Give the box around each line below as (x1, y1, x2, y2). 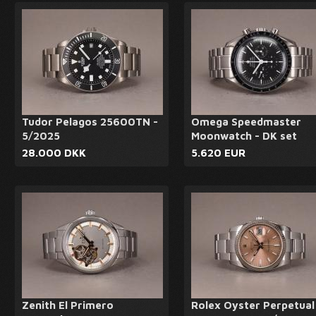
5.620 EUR (191, 147, 245, 159)
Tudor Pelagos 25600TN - (22, 116, 158, 128)
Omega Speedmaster (191, 116, 301, 128)
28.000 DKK (22, 147, 86, 159)
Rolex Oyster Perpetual (191, 299, 315, 311)
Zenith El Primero (22, 299, 114, 311)
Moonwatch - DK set (191, 130, 297, 142)
